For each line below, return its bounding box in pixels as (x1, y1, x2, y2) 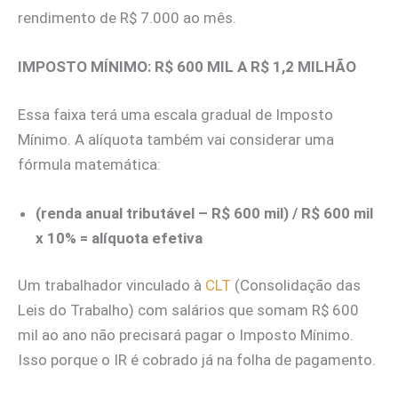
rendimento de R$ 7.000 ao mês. (18, 8, 236, 27)
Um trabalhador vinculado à (18, 276, 205, 295)
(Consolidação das (235, 276, 361, 295)
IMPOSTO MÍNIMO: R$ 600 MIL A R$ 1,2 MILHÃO (18, 58, 356, 76)
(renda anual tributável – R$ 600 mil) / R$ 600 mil (36, 203, 373, 222)
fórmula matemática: (18, 155, 161, 173)
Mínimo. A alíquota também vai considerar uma (18, 130, 334, 148)
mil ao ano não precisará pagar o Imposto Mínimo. (18, 326, 354, 345)
